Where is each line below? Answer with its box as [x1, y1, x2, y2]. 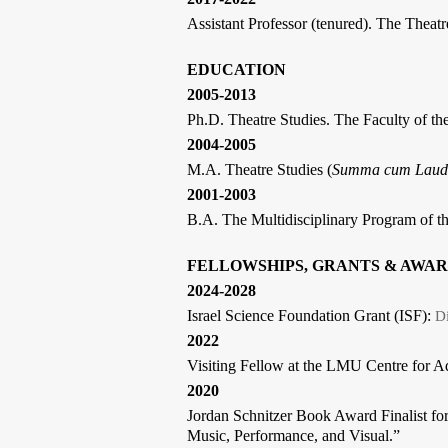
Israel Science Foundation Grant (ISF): [187, 307, 435, 324]
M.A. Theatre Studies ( [187, 161, 332, 178]
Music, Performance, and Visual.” [187, 427, 400, 444]
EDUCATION [187, 61, 286, 78]
